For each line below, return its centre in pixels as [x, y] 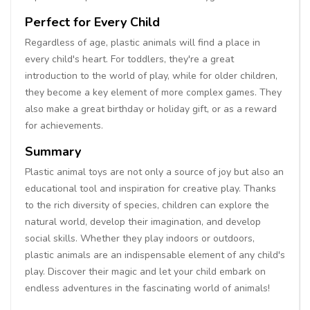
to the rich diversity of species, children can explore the [147, 205]
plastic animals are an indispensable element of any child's [155, 255]
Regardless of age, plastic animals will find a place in [143, 42]
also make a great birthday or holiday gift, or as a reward [151, 109]
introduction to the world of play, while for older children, [151, 75]
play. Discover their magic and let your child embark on [145, 271]
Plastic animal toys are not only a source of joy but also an [154, 172]
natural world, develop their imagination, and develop [143, 221]
